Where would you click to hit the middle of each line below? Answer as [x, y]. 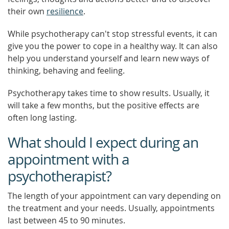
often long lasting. [42, 118]
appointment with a [68, 159]
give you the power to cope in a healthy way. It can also [113, 46]
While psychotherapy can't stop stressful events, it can [112, 34]
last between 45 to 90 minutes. [66, 220]
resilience [65, 11]
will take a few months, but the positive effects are [104, 105]
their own [27, 11]
